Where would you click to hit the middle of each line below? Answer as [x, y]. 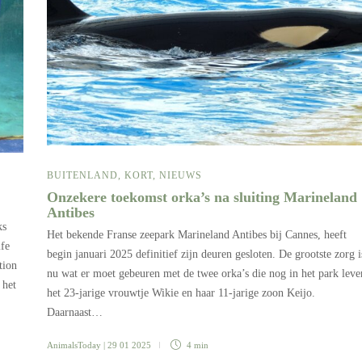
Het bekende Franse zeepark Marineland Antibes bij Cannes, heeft [197, 234]
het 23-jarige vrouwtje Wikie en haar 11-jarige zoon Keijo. [181, 293]
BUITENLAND [82, 175]
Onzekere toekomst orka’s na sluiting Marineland [202, 197]
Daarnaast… [75, 312]
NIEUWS [181, 175]
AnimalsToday [74, 345]
